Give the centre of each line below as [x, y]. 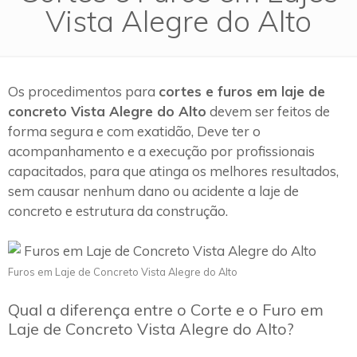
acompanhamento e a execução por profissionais [161, 151]
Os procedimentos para [83, 91]
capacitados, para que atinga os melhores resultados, [173, 171]
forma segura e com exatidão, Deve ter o [134, 131]
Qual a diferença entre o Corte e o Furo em [166, 309]
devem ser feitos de [268, 111]
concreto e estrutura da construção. [118, 210]
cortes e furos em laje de [242, 91]
